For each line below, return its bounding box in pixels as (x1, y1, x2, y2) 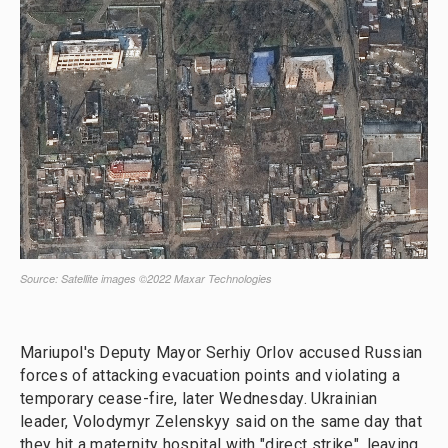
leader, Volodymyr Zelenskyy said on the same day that (20, 412, 422, 431)
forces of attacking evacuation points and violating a (20, 366, 400, 385)
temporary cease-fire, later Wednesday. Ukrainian (20, 389, 378, 408)
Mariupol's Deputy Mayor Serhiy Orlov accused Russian (20, 343, 423, 362)
